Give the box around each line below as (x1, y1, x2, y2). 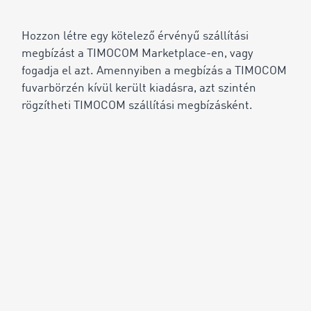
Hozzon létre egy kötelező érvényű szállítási (22, 30, 249, 42)
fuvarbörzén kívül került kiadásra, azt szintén (22, 82, 256, 94)
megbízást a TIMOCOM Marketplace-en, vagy (22, 47, 253, 60)
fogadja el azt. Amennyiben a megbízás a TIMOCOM (22, 65, 287, 77)
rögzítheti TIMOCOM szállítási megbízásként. (22, 99, 253, 112)
